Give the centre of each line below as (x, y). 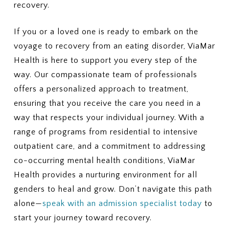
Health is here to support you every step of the (105, 60)
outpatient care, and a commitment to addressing (110, 146)
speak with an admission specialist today (122, 203)
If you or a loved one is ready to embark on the (106, 32)
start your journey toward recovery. (83, 218)
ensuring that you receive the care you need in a (107, 103)
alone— (28, 203)
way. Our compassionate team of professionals (105, 75)
